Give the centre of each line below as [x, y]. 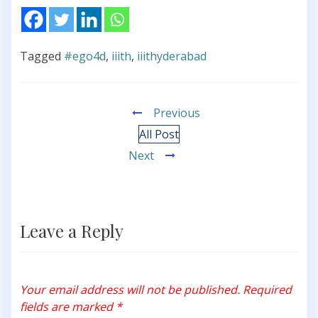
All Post [159, 135]
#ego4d [85, 56]
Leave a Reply [72, 231]
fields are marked [68, 307]
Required [267, 290]
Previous [177, 113]
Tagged [42, 56]
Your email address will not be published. [130, 290]
